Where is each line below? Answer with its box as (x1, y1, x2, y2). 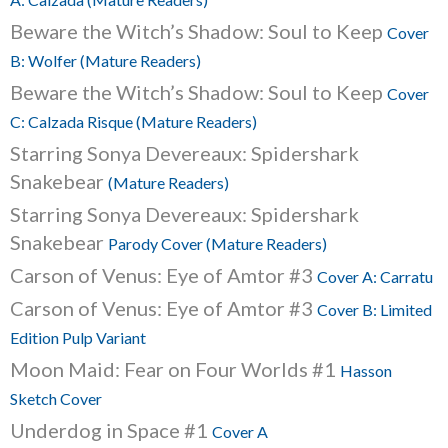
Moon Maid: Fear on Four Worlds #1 (10, 357, 340, 381)
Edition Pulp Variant (10, 328, 146, 347)
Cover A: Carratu (317, 267, 433, 286)
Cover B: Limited (317, 300, 432, 319)
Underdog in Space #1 (10, 418, 212, 442)
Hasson (340, 361, 392, 380)
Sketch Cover (10, 389, 102, 408)
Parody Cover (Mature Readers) (108, 234, 327, 253)
